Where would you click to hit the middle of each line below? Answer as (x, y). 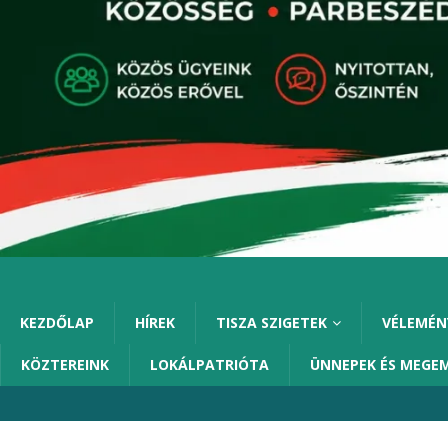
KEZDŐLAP (57, 323)
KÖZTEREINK (65, 365)
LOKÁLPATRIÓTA (209, 365)
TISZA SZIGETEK (271, 323)
